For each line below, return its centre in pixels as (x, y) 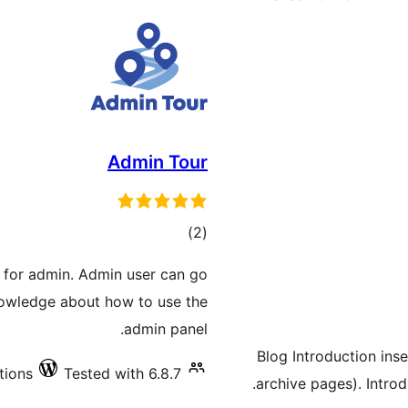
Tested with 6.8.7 (122, 373)
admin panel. (166, 329)
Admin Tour (158, 162)
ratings (170, 259)
